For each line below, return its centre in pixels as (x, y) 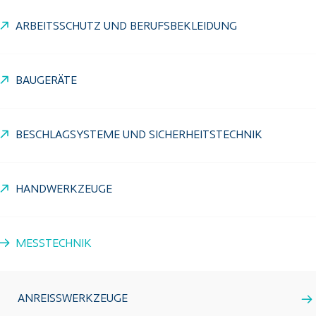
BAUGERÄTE (46, 81)
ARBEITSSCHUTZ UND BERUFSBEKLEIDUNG (126, 27)
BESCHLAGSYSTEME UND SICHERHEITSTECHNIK (139, 135)
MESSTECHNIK (54, 244)
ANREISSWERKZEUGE (69, 299)
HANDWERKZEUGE (64, 190)
